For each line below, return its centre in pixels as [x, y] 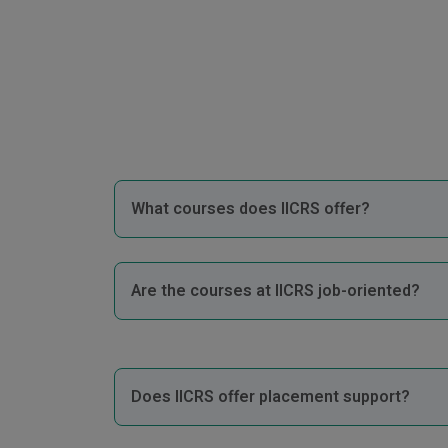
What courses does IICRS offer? [250, 209]
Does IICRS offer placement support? [270, 397]
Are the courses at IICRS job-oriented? [275, 291]
